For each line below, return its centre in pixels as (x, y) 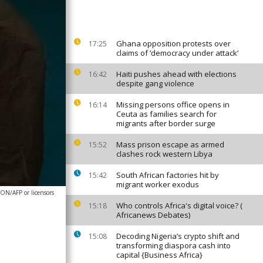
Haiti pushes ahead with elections (176, 74)
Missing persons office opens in (173, 104)
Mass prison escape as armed (170, 144)
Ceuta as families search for (166, 114)
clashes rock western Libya (164, 154)
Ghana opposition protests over (173, 43)
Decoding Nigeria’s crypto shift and (178, 236)
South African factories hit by (168, 175)
